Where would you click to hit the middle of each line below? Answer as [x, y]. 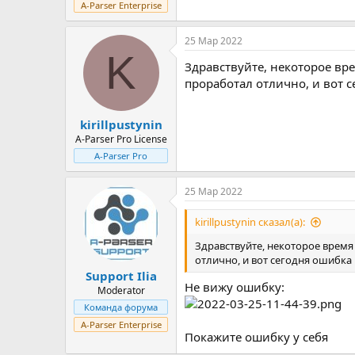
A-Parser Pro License [121, 139]
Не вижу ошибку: [235, 286]
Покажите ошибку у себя [256, 336]
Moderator [121, 290]
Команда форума [121, 307]
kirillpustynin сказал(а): [250, 222]
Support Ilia [121, 275]
